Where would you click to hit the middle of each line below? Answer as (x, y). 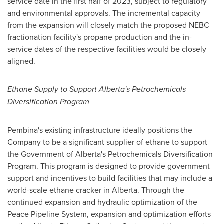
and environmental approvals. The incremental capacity (104, 13)
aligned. (21, 61)
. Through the (161, 190)
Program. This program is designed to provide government (109, 166)
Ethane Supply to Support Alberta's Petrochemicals (97, 89)
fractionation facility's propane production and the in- (100, 37)
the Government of (41, 154)
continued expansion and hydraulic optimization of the (102, 202)
